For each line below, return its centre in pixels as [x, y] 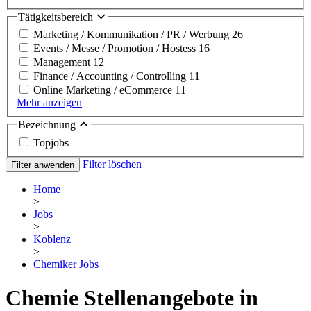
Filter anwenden [43, 165]
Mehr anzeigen [49, 103]
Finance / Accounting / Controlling [111, 76]
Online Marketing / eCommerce [104, 90]
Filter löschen [112, 164]
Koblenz [52, 239]
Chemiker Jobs [66, 264]
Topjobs [51, 142]
